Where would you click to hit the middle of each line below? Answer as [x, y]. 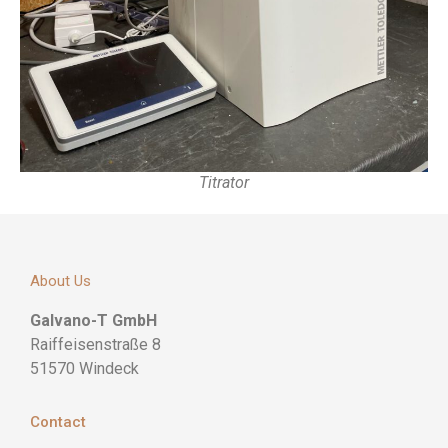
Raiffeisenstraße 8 [95, 344]
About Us [60, 280]
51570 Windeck [84, 368]
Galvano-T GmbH [93, 320]
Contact [58, 422]
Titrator [224, 182]
